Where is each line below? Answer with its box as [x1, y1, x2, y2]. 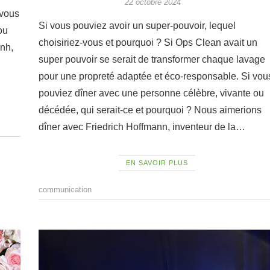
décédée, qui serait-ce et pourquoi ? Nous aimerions [38, 104, 262, 115]
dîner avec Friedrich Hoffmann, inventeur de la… [38, 121, 245, 132]
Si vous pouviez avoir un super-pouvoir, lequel [38, 20, 236, 31]
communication [38, 184, 92, 194]
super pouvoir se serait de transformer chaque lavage [38, 54, 265, 64]
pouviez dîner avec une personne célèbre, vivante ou [38, 87, 264, 98]
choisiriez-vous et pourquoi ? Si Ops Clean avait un [38, 37, 257, 48]
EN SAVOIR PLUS [126, 159, 189, 166]
